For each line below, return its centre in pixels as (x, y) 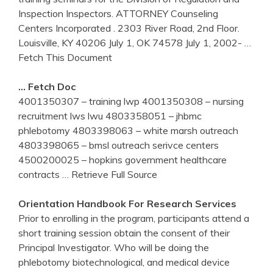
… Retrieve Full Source (110, 174)
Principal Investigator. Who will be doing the (114, 247)
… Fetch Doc (47, 86)
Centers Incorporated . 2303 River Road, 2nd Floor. (129, 28)
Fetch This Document (65, 57)
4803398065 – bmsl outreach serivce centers (119, 145)
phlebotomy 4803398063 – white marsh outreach (128, 130)
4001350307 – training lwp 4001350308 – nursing (131, 101)
